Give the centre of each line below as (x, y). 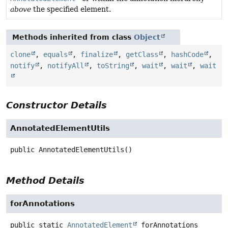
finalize (97, 55)
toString (113, 66)
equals (55, 55)
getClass (142, 55)
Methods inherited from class (73, 37)
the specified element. (71, 9)
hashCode (187, 55)
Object (147, 37)
